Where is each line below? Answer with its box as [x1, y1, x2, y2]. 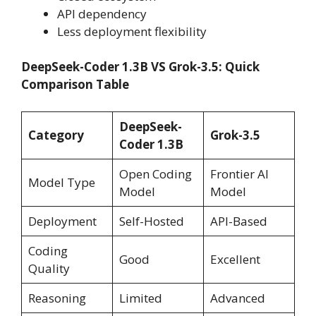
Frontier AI [209, 165, 269, 182]
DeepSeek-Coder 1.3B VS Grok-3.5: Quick [21, 59, 260, 75]
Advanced [209, 289, 265, 306]
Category [28, 126, 84, 143]
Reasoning [28, 289, 86, 306]
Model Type [28, 174, 95, 190]
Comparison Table [21, 76, 129, 93]
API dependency [57, 5, 147, 22]
